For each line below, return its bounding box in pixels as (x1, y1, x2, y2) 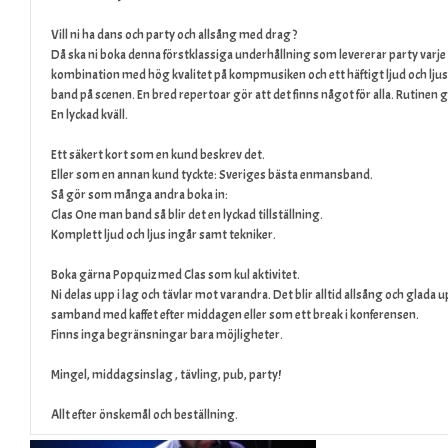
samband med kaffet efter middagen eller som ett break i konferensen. (51, 306, 419, 323)
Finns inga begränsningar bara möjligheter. (51, 326, 283, 343)
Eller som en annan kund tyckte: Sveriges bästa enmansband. (51, 166, 373, 183)
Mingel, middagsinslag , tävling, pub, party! (51, 366, 281, 383)
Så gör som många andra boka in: (51, 186, 228, 203)
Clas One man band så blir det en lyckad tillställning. (51, 206, 323, 223)
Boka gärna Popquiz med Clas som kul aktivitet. (51, 266, 300, 283)
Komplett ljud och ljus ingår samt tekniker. (51, 226, 276, 243)
